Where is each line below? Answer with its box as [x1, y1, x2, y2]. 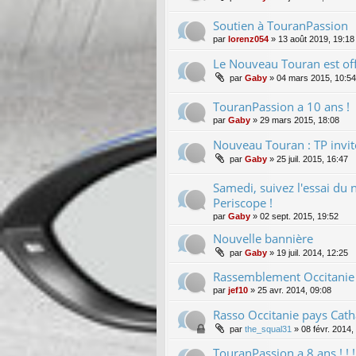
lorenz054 [228, 33, 269, 44]
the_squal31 [245, 323, 292, 334]
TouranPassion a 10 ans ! [213, 98, 350, 114]
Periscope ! [213, 194, 273, 211]
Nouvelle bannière [213, 230, 313, 246]
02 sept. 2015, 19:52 [260, 211, 339, 221]
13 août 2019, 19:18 [278, 33, 354, 44]
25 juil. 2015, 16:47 [277, 153, 348, 164]
